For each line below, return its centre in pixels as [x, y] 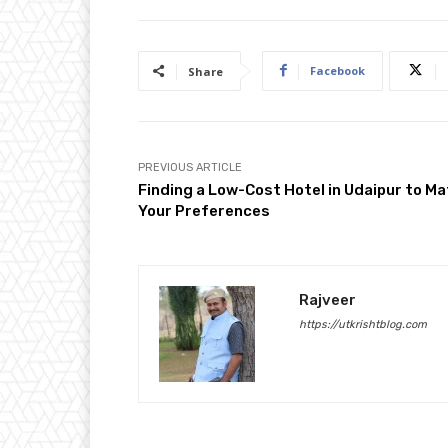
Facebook [337, 70]
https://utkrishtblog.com [363, 324]
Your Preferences [204, 210]
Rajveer [327, 299]
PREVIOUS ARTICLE [190, 167]
